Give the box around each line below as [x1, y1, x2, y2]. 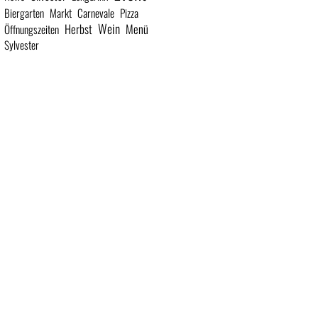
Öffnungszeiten [4, 22, 59, 37]
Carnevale [77, 6, 114, 21]
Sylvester [4, 38, 39, 53]
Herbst [65, 21, 92, 37]
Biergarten [4, 6, 44, 21]
